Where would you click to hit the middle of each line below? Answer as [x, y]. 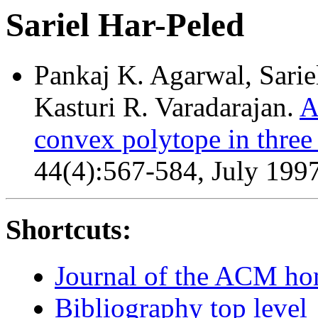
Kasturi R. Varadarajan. [167, 107]
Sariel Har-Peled [125, 25]
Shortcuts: [68, 230]
